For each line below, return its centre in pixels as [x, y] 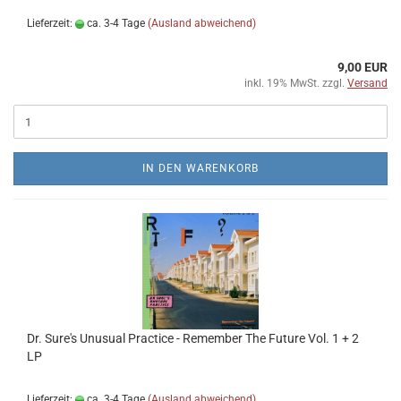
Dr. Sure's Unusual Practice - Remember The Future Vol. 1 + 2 [193, 338]
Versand [367, 83]
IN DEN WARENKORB [200, 168]
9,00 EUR [363, 67]
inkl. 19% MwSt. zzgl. [296, 83]
